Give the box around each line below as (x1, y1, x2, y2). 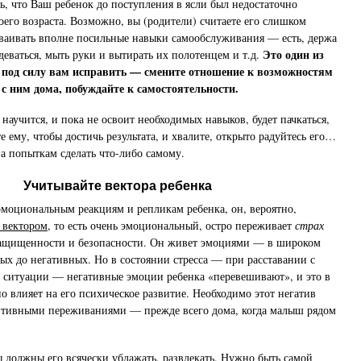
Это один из (263, 45, 324, 63)
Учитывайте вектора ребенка (23, 178, 212, 193)
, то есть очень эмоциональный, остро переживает (48, 218, 295, 234)
